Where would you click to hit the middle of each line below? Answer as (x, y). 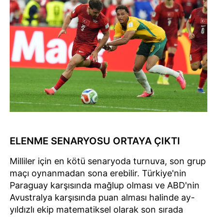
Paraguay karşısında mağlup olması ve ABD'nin (105, 186)
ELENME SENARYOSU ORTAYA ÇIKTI (95, 141)
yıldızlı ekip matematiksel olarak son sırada (96, 210)
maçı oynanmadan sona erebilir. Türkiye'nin (98, 173)
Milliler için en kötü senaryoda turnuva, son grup (108, 161)
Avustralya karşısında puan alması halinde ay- (102, 198)
